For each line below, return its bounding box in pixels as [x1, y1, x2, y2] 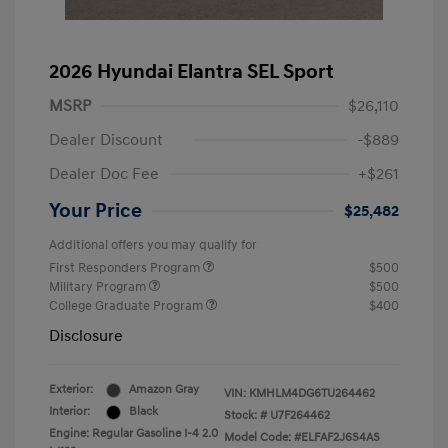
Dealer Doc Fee [49, 164, 159, 185]
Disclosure [49, 326, 123, 347]
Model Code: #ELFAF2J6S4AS [224, 430, 380, 446]
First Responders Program [49, 260, 203, 277]
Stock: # [224, 408, 267, 424]
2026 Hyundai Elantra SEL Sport [49, 60, 334, 85]
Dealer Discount [49, 130, 163, 151]
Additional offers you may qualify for [49, 237, 257, 254]
